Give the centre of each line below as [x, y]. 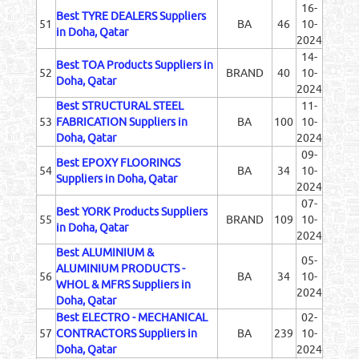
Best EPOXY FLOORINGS [118, 162]
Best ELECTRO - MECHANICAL [131, 317]
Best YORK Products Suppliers [131, 211]
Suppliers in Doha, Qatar [116, 178]
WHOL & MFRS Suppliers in [123, 284]
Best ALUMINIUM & [105, 252]
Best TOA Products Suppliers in [134, 65]
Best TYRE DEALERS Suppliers [131, 16]
